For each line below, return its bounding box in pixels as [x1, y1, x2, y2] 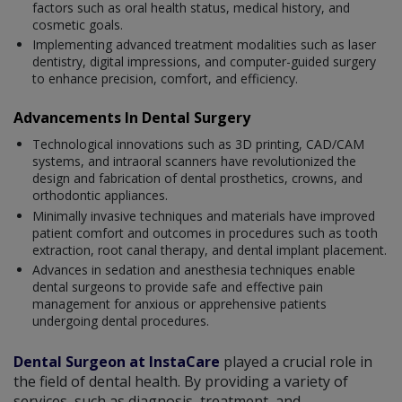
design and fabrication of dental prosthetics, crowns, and [32, 170, 363, 188]
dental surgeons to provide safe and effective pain [32, 278, 323, 296]
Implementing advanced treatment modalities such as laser [32, 36, 376, 54]
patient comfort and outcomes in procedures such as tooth [32, 223, 378, 241]
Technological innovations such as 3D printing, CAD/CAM [32, 135, 364, 153]
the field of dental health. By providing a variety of [13, 371, 348, 392]
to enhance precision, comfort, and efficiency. [32, 70, 298, 88]
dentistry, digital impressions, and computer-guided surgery [32, 53, 376, 71]
